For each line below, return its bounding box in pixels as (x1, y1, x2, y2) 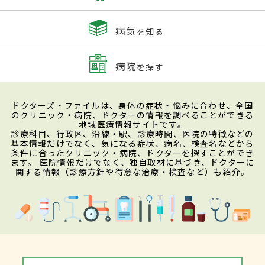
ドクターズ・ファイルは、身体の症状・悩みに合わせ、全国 (11, 99, 254, 111)
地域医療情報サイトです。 (79, 118, 186, 130)
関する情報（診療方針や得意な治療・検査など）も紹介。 (15, 165, 250, 177)
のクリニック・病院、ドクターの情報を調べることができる (11, 108, 254, 121)
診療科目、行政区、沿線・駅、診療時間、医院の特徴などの (11, 127, 254, 140)
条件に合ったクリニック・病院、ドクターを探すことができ (11, 146, 254, 159)
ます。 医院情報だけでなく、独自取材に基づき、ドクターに (10, 156, 255, 168)
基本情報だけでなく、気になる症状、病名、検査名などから (11, 137, 254, 149)
